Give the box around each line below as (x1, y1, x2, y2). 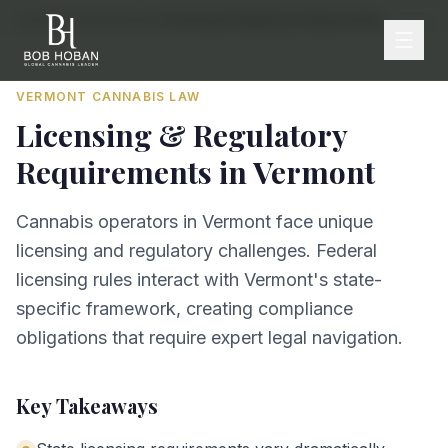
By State (56, 12, 105, 27)
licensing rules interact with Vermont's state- (16, 269, 382, 290)
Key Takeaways (16, 392, 158, 419)
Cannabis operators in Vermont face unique (16, 211, 373, 232)
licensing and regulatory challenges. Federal (16, 240, 377, 261)
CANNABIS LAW (87, 89, 201, 104)
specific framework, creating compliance (16, 298, 353, 319)
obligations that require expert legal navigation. (16, 327, 403, 348)
